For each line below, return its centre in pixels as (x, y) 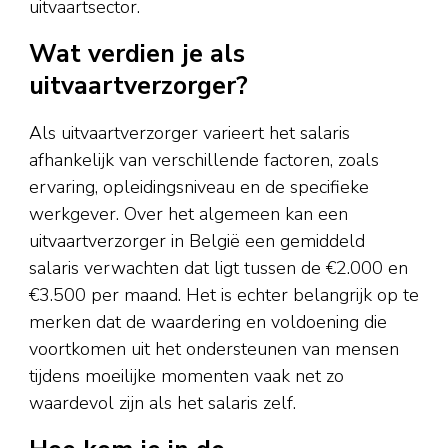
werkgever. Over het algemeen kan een (188, 213)
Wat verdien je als (137, 54)
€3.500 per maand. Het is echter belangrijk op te (224, 294)
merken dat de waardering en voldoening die (208, 321)
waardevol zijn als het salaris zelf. (162, 402)
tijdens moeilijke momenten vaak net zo (186, 375)
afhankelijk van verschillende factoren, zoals (204, 159)
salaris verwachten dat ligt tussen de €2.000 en (218, 267)
